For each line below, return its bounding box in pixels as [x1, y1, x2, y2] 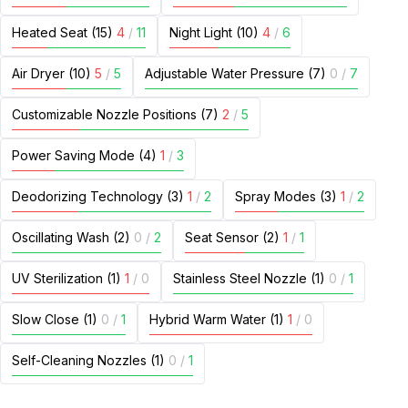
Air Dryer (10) [12, 66, 91, 81]
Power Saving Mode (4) [12, 148, 157, 163]
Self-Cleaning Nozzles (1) [12, 352, 165, 368]
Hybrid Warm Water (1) [149, 311, 284, 327]
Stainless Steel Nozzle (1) [173, 270, 325, 286]
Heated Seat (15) [12, 25, 113, 40]
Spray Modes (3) [235, 189, 337, 204]
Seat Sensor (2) [185, 229, 280, 245]
